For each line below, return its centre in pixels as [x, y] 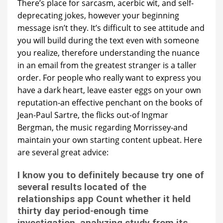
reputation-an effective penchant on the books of [110, 102]
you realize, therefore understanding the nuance [109, 53]
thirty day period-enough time [83, 211]
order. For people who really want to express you [109, 77]
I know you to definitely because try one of [111, 175]
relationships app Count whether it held [104, 199]
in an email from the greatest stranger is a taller [107, 65]
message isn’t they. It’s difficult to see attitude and [111, 28]
